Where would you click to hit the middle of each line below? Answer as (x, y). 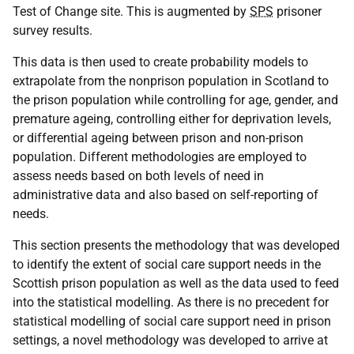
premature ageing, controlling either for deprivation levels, (172, 119)
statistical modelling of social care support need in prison (172, 321)
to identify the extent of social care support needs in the (167, 264)
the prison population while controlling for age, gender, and (175, 100)
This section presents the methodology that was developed (176, 245)
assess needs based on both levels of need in (138, 176)
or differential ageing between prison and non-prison (158, 138)
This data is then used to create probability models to (160, 62)
